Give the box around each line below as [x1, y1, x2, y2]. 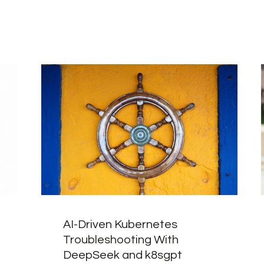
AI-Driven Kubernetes [62, 218, 177, 230]
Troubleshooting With [62, 233, 179, 246]
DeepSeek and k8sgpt [62, 249, 182, 261]
